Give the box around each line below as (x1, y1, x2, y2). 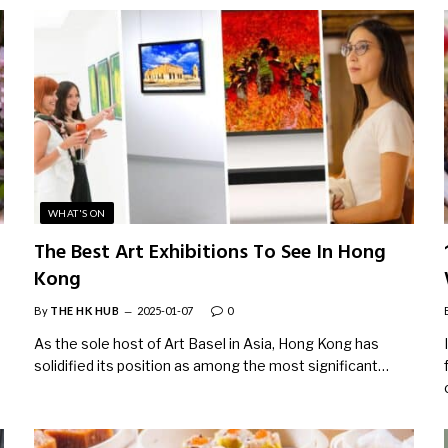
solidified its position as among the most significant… (34, 356, 389, 374)
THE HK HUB (50, 303, 120, 317)
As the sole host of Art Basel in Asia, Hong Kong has (34, 334, 379, 352)
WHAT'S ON (48, 206, 106, 219)
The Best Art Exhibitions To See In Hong (34, 236, 386, 269)
